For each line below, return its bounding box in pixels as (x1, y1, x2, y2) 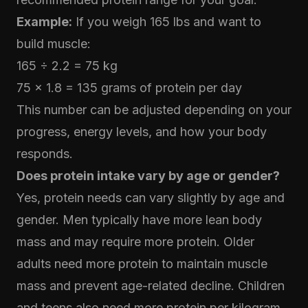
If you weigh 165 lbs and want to (72, 14, 261, 29)
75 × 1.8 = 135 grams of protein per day (16, 80, 242, 95)
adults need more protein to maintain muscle (16, 256, 267, 271)
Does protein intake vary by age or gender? (16, 168, 280, 183)
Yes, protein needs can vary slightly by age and (16, 190, 285, 205)
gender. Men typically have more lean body (16, 212, 262, 227)
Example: (16, 14, 72, 29)
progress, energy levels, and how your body (16, 124, 267, 139)
